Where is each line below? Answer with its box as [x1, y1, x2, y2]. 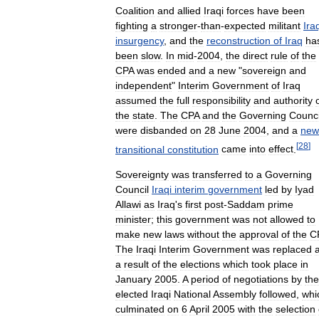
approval [239, 229, 278, 241]
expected [224, 19, 266, 31]
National [174, 288, 211, 300]
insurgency [115, 34, 164, 46]
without [187, 229, 219, 241]
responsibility [192, 94, 251, 106]
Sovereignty [115, 169, 169, 181]
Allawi [115, 199, 141, 211]
